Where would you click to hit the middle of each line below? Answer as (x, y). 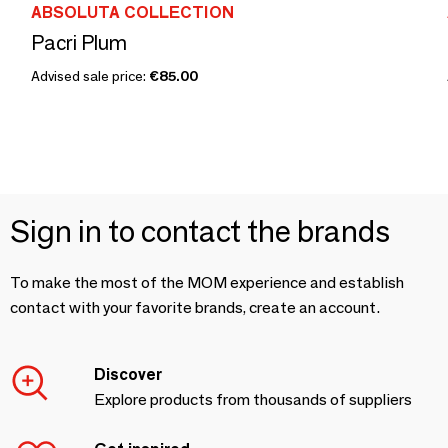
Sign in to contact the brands (200, 231)
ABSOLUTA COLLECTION (132, 12)
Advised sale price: (90, 76)
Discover (128, 374)
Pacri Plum (79, 43)
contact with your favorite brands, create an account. (195, 307)
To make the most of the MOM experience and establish (207, 282)
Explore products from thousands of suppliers (253, 399)
